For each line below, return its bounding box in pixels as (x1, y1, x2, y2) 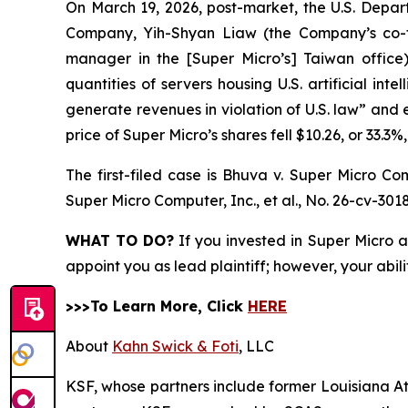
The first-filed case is (66, 166, 223, 184)
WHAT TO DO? (66, 231, 175, 250)
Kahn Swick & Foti (112, 337, 239, 355)
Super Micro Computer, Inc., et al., (66, 191, 305, 209)
